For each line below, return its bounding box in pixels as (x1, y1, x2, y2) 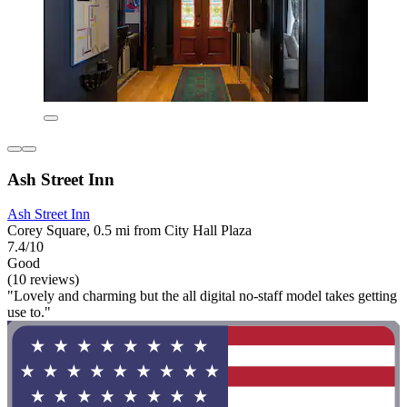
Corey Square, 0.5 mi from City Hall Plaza (7, 223, 252, 239)
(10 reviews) (7, 272, 79, 288)
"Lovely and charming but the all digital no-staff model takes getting (7, 288, 397, 304)
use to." (7, 304, 51, 321)
